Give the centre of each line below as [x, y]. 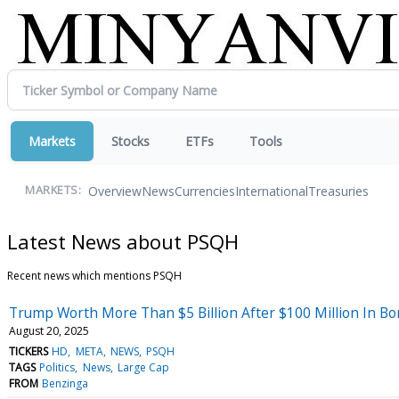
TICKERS [28, 351]
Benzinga [65, 383]
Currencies [205, 191]
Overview [115, 191]
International [272, 191]
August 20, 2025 [49, 330]
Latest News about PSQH [123, 241]
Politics [57, 367]
